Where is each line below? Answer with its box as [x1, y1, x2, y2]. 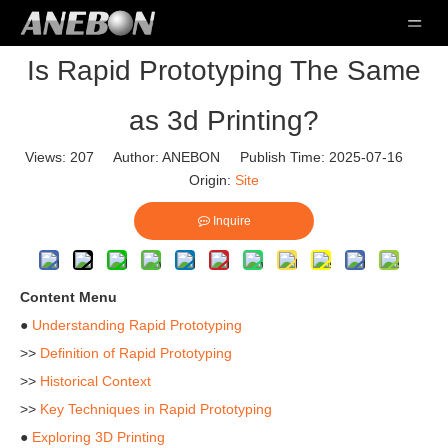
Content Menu [20, 289, 117, 305]
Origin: [189, 172, 235, 188]
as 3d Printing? [129, 105, 319, 136]
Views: [25, 149, 70, 165]
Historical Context [40, 373, 151, 389]
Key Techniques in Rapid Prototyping [40, 401, 272, 417]
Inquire [212, 214, 251, 228]
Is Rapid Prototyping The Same [27, 55, 421, 86]
